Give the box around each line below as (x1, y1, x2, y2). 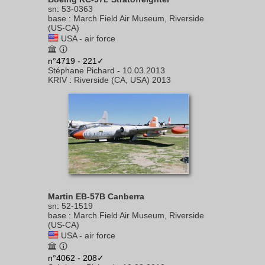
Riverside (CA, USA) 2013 (74, 75, 171, 85)
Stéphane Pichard (48, 66, 115, 75)
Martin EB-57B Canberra (48, 192, 144, 201)
